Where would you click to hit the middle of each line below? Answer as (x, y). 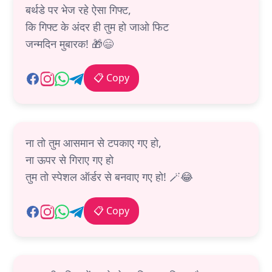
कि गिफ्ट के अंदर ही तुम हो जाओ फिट (97, 27)
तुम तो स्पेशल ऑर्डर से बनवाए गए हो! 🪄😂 (109, 177)
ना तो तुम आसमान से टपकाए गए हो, (93, 143)
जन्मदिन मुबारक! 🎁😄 (70, 44)
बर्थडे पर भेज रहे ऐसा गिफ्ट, (78, 10)
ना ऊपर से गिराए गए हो (70, 160)
